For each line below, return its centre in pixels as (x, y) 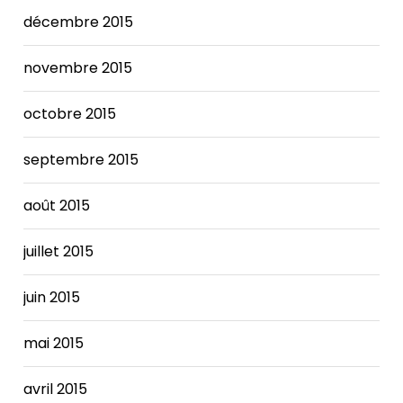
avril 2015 (56, 389)
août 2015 (57, 205)
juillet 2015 (59, 251)
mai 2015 (54, 343)
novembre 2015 (78, 67)
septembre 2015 (81, 159)
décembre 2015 (79, 22)
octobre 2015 (70, 113)
